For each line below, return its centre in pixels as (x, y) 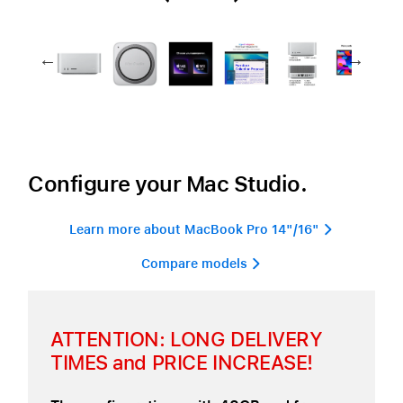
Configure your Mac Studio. (168, 184)
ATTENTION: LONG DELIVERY (187, 339)
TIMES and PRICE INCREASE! (182, 363)
